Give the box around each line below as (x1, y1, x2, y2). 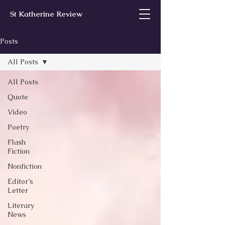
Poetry (8, 123, 29, 132)
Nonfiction (8, 162, 42, 171)
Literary (8, 201, 34, 210)
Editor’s (8, 177, 33, 186)
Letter (8, 186, 28, 195)
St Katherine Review (10, 9, 82, 19)
